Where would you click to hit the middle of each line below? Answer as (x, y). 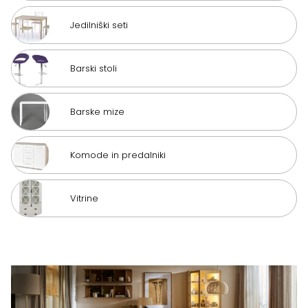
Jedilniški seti (99, 25)
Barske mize (97, 111)
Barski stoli (93, 68)
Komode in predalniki (118, 155)
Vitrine (84, 198)
